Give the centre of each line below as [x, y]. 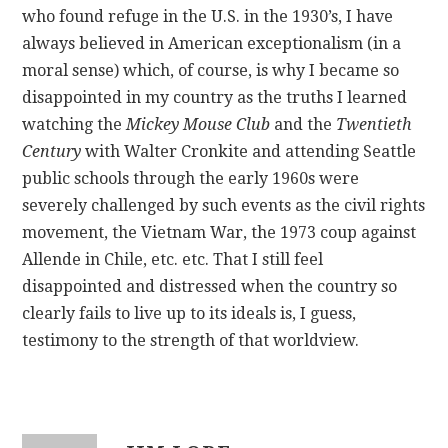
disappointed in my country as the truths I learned [215, 97]
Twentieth [374, 124]
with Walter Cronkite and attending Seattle [249, 151]
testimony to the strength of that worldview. [191, 340]
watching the [74, 124]
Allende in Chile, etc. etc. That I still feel [173, 259]
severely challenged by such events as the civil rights [224, 205]
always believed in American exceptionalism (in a [212, 43]
